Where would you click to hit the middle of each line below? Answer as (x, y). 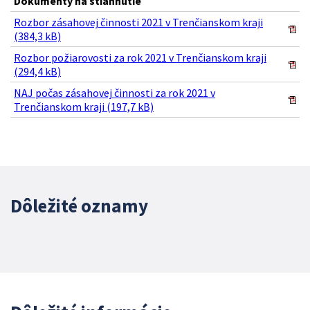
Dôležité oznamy (79, 206)
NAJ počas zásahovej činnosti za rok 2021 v (115, 93)
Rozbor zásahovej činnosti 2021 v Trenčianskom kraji (138, 22)
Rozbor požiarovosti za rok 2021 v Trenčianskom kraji (140, 58)
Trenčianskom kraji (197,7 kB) (84, 107)
